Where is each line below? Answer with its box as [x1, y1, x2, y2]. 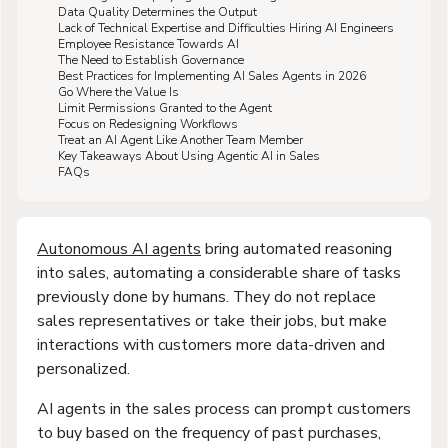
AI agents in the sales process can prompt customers [37, 397, 411, 420]
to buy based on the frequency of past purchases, [37, 421, 381, 444]
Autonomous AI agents [37, 237, 201, 260]
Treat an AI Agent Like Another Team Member [58, 131, 303, 148]
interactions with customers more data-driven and [37, 333, 385, 356]
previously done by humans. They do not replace [37, 285, 376, 308]
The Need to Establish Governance [58, 51, 244, 68]
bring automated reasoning [201, 237, 392, 260]
